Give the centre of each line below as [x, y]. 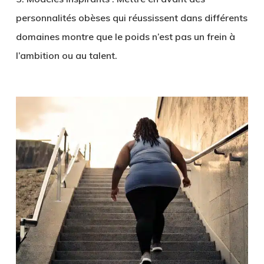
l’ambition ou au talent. [66, 56]
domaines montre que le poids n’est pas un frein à [125, 37]
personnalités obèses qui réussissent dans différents [131, 18]
